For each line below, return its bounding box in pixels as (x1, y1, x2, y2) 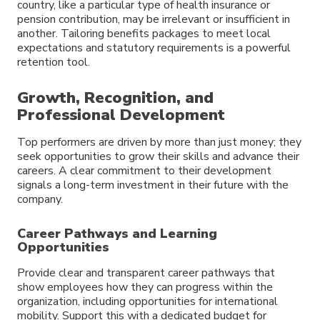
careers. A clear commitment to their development (17, 163, 271, 179)
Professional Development (17, 104, 225, 126)
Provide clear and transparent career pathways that (17, 265, 275, 281)
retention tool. (17, 54, 90, 70)
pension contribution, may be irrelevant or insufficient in (17, 11, 290, 27)
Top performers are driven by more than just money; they (17, 134, 301, 151)
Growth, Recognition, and (17, 87, 214, 109)
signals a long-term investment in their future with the (17, 177, 289, 194)
